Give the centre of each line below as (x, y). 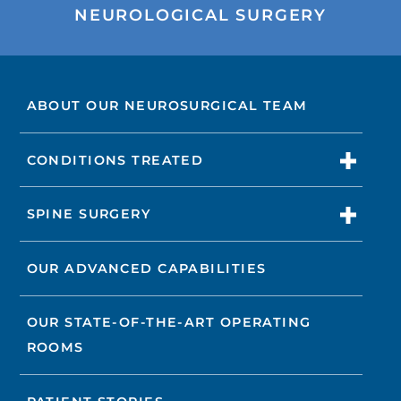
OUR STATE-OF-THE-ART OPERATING (169, 323)
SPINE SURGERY (89, 214)
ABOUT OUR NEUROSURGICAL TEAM (167, 106)
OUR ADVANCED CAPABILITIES (146, 268)
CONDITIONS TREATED (115, 160)
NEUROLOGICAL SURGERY (200, 15)
